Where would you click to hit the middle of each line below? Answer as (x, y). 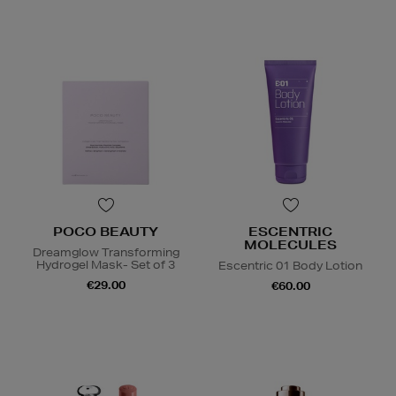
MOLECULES (290, 245)
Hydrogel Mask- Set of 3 (106, 265)
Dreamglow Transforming (106, 253)
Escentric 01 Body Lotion (290, 266)
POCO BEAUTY (106, 232)
